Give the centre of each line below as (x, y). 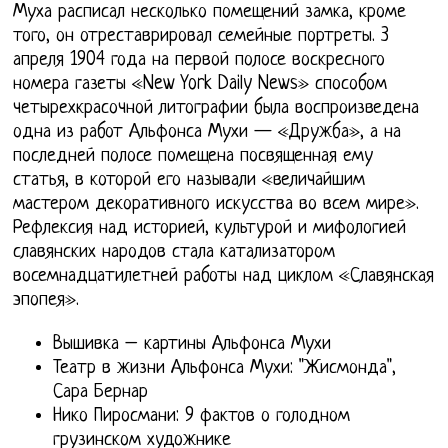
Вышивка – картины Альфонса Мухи (192, 344)
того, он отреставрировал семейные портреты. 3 (201, 36)
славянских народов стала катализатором (174, 252)
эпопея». (46, 300)
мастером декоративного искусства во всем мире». (216, 204)
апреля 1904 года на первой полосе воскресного (199, 60)
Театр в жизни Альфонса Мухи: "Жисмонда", (225, 368)
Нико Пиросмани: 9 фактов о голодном (202, 416)
